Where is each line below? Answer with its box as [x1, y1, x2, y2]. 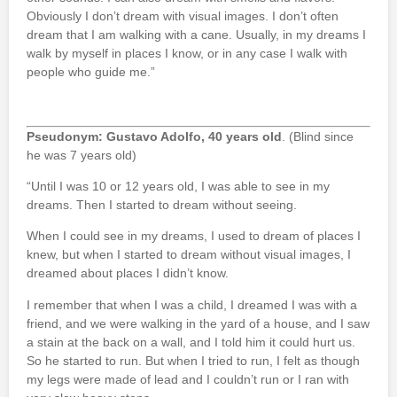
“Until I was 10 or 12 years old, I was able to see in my [27, 179, 330, 194]
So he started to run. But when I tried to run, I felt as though [27, 353, 360, 368]
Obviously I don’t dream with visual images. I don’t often [27, 8, 339, 23]
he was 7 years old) [27, 147, 136, 162]
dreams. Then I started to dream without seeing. [27, 198, 297, 213]
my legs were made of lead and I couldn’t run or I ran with [27, 371, 349, 386]
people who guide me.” [27, 64, 155, 79]
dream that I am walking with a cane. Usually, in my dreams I [27, 27, 366, 42]
